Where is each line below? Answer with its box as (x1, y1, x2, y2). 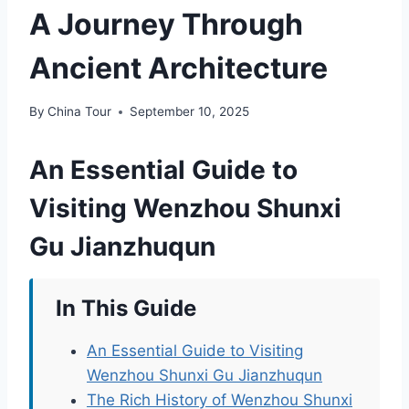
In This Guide (56, 295, 196, 322)
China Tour (47, 104, 112, 120)
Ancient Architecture (29, 49, 328, 86)
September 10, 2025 (130, 104, 250, 120)
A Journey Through (29, 5, 303, 42)
